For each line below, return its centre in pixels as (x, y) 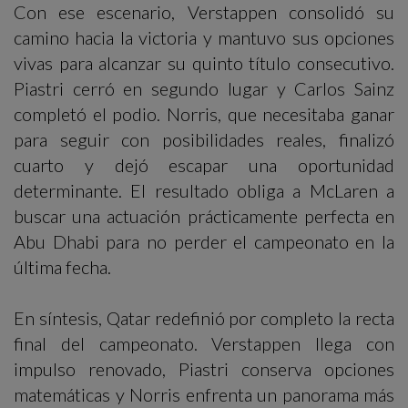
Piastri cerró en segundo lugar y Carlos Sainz (204, 89)
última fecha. (62, 267)
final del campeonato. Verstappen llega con (204, 344)
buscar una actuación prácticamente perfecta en (204, 216)
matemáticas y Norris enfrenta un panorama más (204, 395)
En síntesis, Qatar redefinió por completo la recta (204, 318)
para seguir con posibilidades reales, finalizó (204, 140)
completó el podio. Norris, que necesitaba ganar (204, 114)
